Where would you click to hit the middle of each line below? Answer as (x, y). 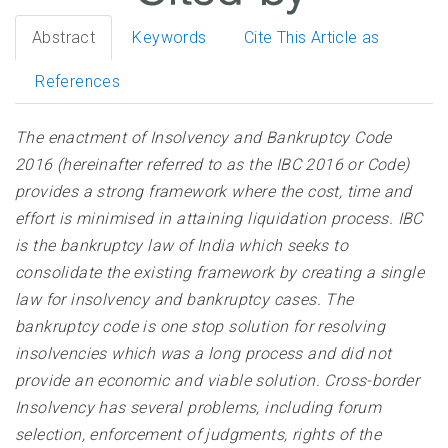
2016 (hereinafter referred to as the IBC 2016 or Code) (212, 165)
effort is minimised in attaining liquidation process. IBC (219, 219)
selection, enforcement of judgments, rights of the (198, 435)
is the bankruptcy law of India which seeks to (181, 246)
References (78, 82)
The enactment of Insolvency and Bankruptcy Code (203, 138)
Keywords (169, 38)
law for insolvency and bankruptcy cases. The (184, 300)
